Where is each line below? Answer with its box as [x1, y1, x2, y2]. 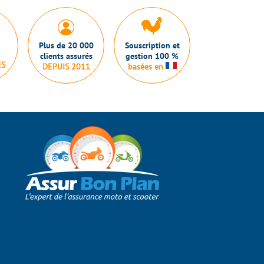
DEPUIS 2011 [42, 61, 90, 72]
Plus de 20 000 [38, 39, 94, 51]
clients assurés [39, 50, 93, 61]
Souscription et [124, 40, 180, 51]
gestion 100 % [126, 51, 179, 62]
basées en [127, 61, 166, 72]
